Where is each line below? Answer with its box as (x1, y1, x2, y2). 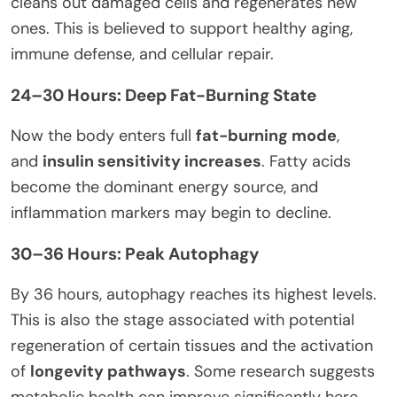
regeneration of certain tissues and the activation (11, 334, 373, 356)
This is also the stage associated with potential (11, 308, 354, 331)
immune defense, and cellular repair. (11, 43, 274, 65)
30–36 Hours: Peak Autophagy (11, 242, 259, 265)
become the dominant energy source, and (11, 175, 318, 198)
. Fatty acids (261, 150, 351, 172)
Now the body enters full (11, 124, 196, 146)
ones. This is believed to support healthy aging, (11, 17, 353, 39)
